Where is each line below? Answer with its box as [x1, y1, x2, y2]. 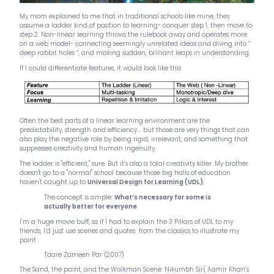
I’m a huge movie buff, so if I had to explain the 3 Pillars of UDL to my [20, 217, 233, 227]
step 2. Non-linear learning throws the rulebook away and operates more [20, 30, 247, 40]
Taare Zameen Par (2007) [44, 250, 124, 260]
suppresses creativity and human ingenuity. [20, 144, 156, 154]
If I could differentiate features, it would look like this [20, 64, 181, 73]
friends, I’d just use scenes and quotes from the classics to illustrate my [20, 226, 239, 236]
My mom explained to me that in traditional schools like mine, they [20, 12, 230, 21]
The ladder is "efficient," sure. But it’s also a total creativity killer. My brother [20, 159, 248, 169]
